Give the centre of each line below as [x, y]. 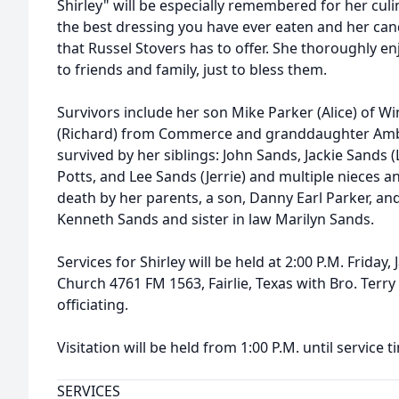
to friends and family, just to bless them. [192, 69]
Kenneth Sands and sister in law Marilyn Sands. [216, 219]
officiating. [93, 305]
